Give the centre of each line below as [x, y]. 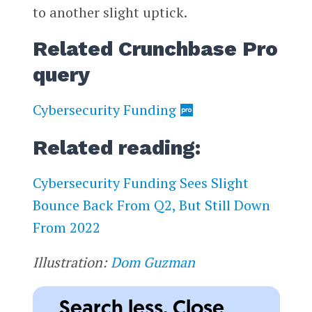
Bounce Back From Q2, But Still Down [151, 205]
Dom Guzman [153, 263]
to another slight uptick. [110, 13]
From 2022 [66, 228]
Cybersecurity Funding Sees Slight [140, 183]
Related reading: [116, 148]
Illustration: [71, 263]
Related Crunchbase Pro [155, 48]
